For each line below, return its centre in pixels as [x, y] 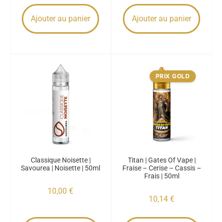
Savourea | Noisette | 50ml [60, 168]
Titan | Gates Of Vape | [162, 160]
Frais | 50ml [162, 176]
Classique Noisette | [60, 160]
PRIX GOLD [172, 76]
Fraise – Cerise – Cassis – [162, 168]
